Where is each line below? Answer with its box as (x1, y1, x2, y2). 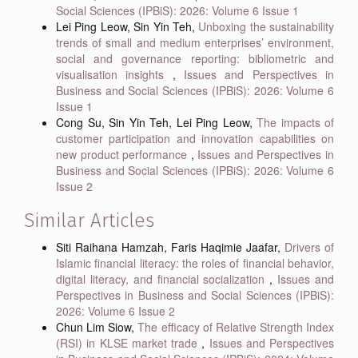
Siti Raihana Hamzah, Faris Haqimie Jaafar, (56, 238, 284, 255)
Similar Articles (24, 209, 154, 232)
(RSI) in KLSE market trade (56, 334, 202, 351)
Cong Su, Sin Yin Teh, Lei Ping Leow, (56, 113, 257, 130)
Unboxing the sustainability (198, 18, 334, 34)
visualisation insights (56, 66, 173, 82)
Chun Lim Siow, (56, 318, 138, 335)
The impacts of (257, 113, 334, 130)
